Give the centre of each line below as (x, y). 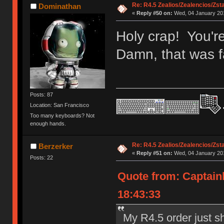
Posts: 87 (42, 94)
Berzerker (55, 146)
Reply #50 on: (154, 13)
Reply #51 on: (154, 153)
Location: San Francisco (60, 105)
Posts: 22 (42, 157)
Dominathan (59, 6)
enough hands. (48, 124)
